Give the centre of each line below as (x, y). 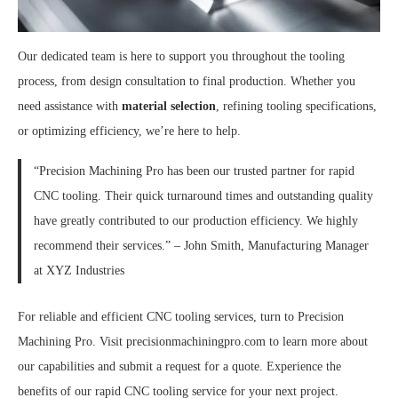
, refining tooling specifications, (296, 106)
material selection (169, 106)
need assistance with (70, 106)
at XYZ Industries (79, 270)
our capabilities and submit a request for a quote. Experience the (179, 367)
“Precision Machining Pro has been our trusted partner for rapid (194, 171)
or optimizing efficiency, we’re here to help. (129, 131)
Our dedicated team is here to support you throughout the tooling (181, 56)
